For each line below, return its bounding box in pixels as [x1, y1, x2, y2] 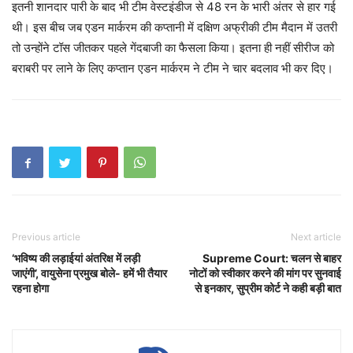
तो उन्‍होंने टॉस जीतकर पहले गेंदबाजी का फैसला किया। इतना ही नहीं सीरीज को [12, 40, 334, 55]
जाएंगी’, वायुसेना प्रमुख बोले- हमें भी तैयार [12, 266, 167, 280]
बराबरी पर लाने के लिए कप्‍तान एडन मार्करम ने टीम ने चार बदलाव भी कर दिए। [12, 61, 333, 76]
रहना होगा [12, 281, 49, 295]
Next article [291, 231, 341, 243]
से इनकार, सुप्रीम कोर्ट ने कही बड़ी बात [195, 281, 341, 295]
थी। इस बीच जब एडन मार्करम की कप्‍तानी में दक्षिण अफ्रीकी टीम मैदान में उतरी [12, 20, 337, 35]
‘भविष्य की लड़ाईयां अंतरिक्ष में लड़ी [12, 251, 140, 265]
